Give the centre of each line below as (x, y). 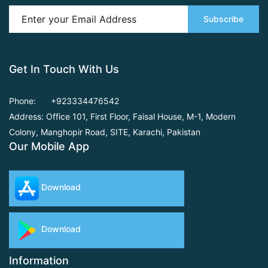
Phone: (22, 100)
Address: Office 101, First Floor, (71, 116)
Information (39, 260)
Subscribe (223, 19)
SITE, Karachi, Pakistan (155, 132)
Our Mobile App (49, 146)
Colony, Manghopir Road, (58, 132)
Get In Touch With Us (64, 69)
